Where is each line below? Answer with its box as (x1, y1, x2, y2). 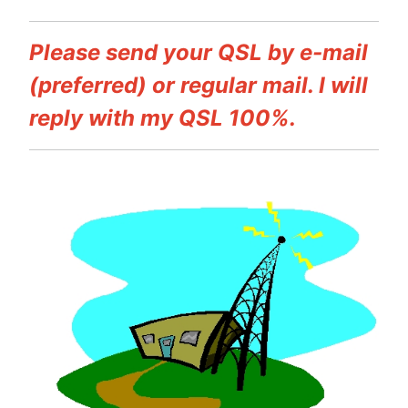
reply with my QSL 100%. (29, 104, 296, 131)
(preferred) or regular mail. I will (29, 71, 368, 98)
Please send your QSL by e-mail (29, 38, 368, 66)
